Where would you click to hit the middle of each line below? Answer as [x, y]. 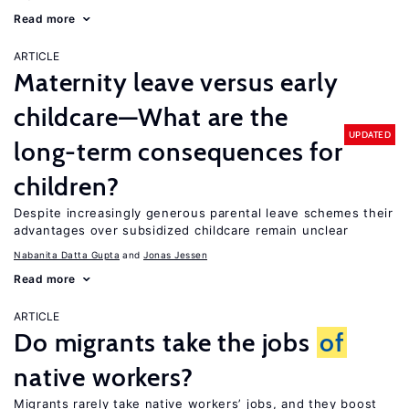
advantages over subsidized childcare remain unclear [181, 230]
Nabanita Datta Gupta [67, 255]
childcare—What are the [151, 117]
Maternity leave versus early [176, 82]
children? [67, 186]
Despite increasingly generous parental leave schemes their [204, 213]
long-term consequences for [178, 152]
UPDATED [369, 134]
